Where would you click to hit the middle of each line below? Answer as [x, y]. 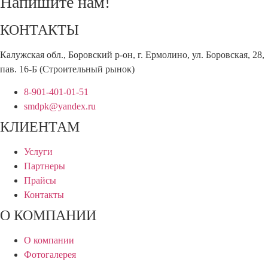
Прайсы [40, 181]
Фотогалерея [50, 255]
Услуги [38, 152]
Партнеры [45, 166]
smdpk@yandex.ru [60, 106]
